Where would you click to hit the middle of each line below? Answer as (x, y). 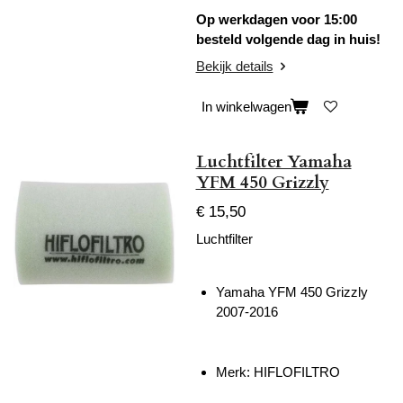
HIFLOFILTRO (297, 372)
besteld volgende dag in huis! (288, 40)
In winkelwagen (246, 107)
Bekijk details (234, 66)
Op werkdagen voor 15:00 (276, 20)
